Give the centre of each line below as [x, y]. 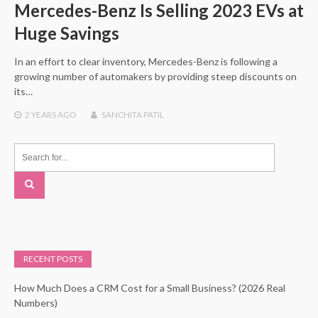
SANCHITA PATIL [133, 114]
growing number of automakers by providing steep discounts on [155, 76]
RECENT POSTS [53, 258]
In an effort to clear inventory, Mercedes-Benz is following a [146, 61]
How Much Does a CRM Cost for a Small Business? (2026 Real [150, 287]
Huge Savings [67, 33]
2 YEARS [40, 114]
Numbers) [36, 302]
